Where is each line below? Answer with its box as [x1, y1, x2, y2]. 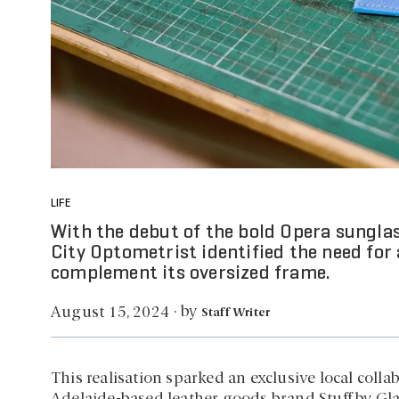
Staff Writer [200, 307, 271, 320]
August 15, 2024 [51, 305, 169, 321]
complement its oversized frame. [51, 265, 330, 283]
